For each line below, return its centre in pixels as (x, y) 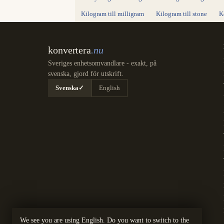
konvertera (69, 50)
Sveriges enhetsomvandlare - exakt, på (102, 63)
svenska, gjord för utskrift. (86, 74)
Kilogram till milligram (112, 14)
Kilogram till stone (181, 14)
